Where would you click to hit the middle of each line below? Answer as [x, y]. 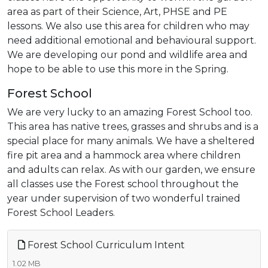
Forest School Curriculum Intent [105, 245]
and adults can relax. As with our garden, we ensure [131, 169]
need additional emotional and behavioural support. [132, 40]
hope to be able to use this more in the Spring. [118, 69]
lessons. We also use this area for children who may [128, 26]
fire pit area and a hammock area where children [124, 155]
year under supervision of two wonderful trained [124, 198]
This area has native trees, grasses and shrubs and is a [133, 126]
